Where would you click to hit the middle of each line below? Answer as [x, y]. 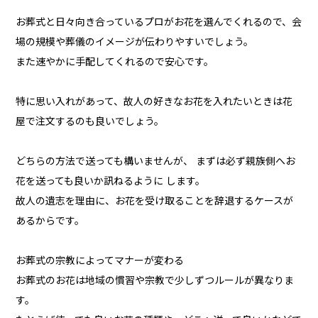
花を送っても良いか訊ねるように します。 [111, 181]
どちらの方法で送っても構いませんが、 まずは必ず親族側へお [156, 161]
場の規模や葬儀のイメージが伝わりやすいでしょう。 [135, 42]
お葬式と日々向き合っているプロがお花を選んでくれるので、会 [159, 22]
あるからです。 [50, 221]
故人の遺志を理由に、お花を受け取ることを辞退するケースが [155, 201]
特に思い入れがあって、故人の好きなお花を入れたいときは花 [154, 102]
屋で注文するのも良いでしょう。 [90, 122]
